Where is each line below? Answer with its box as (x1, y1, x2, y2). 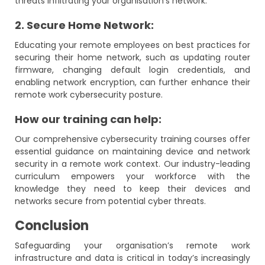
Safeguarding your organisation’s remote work (15, 240, 250, 251)
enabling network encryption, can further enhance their (15, 76, 250, 88)
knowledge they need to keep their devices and (15, 183, 250, 195)
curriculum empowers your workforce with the (15, 170, 250, 182)
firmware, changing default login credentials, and (15, 64, 250, 76)
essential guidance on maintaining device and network (15, 146, 250, 157)
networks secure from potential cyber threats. (15, 195, 206, 207)
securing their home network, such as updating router (15, 51, 250, 63)
